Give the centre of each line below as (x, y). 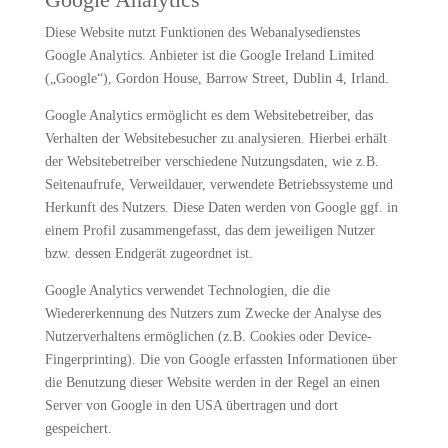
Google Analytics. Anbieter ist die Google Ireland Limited (209, 55)
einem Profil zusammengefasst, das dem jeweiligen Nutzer (209, 230)
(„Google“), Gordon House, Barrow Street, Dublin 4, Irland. (216, 78)
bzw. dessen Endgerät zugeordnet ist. (148, 253)
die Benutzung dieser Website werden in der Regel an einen (212, 382)
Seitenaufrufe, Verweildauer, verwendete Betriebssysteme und (218, 184)
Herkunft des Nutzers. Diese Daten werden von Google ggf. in (221, 207)
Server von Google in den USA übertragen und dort (191, 405)
